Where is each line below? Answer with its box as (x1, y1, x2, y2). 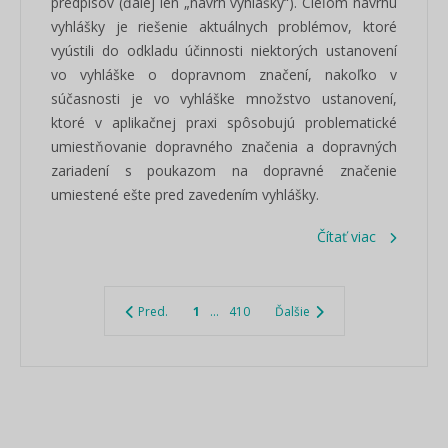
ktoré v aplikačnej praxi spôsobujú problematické (51, 113, 397, 132)
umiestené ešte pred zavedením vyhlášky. (51, 185, 319, 204)
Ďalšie (275, 302, 310, 320)
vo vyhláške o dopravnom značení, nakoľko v (51, 65, 397, 84)
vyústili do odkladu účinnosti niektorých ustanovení (51, 41, 397, 60)
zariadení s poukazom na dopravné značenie (51, 161, 397, 180)
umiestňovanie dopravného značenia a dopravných (51, 137, 397, 156)
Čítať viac (317, 227, 376, 246)
